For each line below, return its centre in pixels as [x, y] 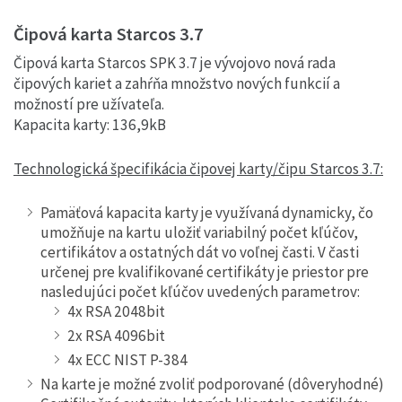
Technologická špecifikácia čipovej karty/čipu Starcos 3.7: [198, 168]
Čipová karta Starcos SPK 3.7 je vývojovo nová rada [175, 63]
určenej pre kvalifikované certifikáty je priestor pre [205, 271]
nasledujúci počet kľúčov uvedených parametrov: [200, 291]
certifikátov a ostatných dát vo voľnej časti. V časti [200, 252]
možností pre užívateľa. [89, 105]
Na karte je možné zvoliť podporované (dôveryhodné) [212, 384]
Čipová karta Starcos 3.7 [109, 35]
